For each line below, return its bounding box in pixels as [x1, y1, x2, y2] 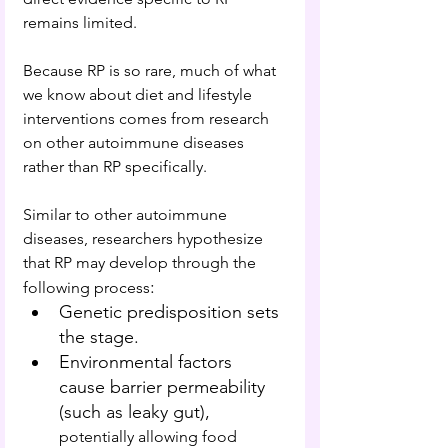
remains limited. [23, 12, 137, 32]
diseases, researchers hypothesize [23, 228, 267, 248]
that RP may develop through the [23, 252, 260, 272]
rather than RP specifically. [23, 156, 207, 176]
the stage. [59, 325, 139, 348]
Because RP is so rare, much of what [23, 60, 280, 80]
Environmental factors [59, 350, 237, 373]
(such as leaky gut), [59, 400, 215, 423]
